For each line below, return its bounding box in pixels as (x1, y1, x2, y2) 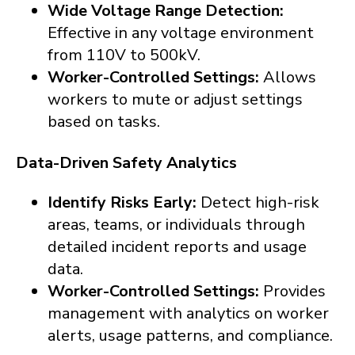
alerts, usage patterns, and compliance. (48, 324, 337, 346)
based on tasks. (48, 110, 164, 132)
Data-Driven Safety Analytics (16, 151, 237, 174)
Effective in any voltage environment (48, 21, 314, 44)
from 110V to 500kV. (48, 44, 200, 66)
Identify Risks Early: (48, 191, 200, 213)
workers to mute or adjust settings (48, 88, 303, 110)
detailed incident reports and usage (48, 235, 307, 258)
